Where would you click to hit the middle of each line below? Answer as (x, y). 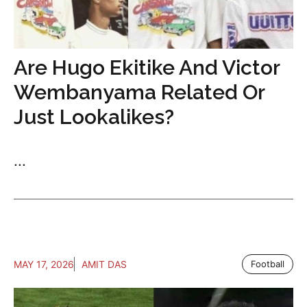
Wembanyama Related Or (139, 92)
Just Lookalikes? (94, 116)
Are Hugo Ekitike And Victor (147, 67)
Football (268, 263)
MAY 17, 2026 (44, 264)
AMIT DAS (104, 264)
